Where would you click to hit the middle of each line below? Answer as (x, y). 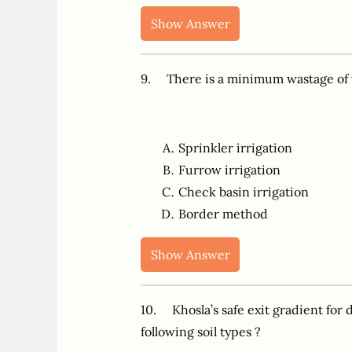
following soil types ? (200, 332)
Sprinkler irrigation (235, 148)
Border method (223, 214)
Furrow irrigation (229, 170)
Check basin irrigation (243, 192)
